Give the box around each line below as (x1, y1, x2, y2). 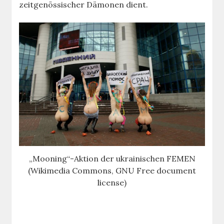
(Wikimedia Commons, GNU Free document (28, 165, 196, 176)
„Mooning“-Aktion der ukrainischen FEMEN (28, 153, 195, 164)
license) (97, 177, 126, 188)
